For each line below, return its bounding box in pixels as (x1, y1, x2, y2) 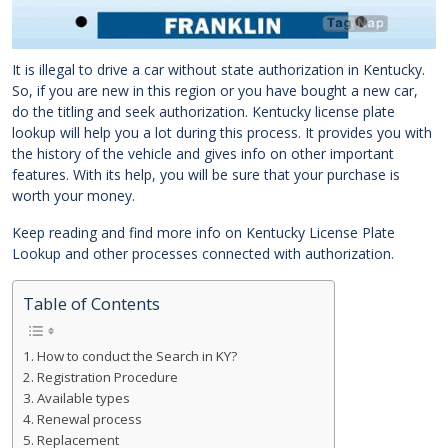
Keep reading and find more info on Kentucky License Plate (12, 223, 395, 243)
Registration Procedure (36, 368, 178, 387)
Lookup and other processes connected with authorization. (12, 244, 394, 264)
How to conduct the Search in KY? (36, 347, 237, 366)
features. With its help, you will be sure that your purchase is (12, 165, 400, 185)
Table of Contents (23, 292, 160, 316)
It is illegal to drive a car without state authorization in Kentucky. (12, 60, 425, 80)
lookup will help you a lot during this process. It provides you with (12, 123, 432, 143)
